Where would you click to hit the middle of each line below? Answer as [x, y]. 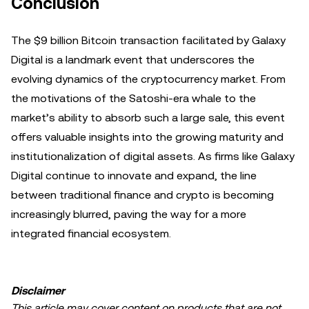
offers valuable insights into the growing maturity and [147, 137]
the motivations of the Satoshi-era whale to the [133, 98]
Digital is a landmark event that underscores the [133, 60]
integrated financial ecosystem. [91, 233]
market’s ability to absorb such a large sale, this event [148, 118]
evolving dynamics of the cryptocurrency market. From [148, 79]
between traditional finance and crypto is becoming [142, 195]
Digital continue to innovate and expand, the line [134, 176]
